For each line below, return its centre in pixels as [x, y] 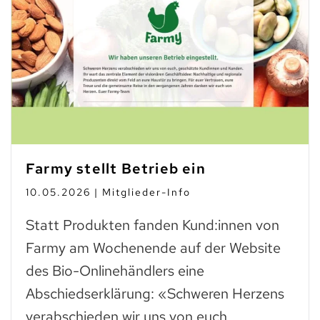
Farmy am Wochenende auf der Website [153, 247]
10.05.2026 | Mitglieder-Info [108, 192]
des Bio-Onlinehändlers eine [115, 270]
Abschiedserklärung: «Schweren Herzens [155, 293]
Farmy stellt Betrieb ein [116, 168]
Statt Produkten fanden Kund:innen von [152, 225]
